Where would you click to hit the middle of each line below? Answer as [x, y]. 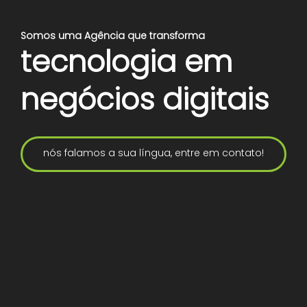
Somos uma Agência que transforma [113, 36]
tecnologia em [126, 62]
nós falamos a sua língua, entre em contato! [153, 153]
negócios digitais [145, 99]
